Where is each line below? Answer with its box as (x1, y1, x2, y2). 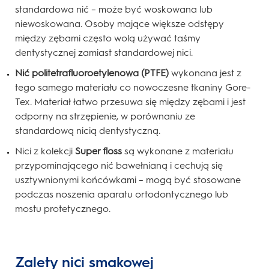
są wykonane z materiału (124, 145, 234, 157)
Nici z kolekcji (15, 145, 73, 157)
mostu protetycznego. (15, 203, 110, 215)
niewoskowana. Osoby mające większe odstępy (15, 18, 224, 30)
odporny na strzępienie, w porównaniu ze (15, 110, 195, 122)
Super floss (73, 145, 124, 157)
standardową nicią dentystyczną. (15, 125, 160, 137)
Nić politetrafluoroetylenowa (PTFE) (15, 67, 171, 79)
